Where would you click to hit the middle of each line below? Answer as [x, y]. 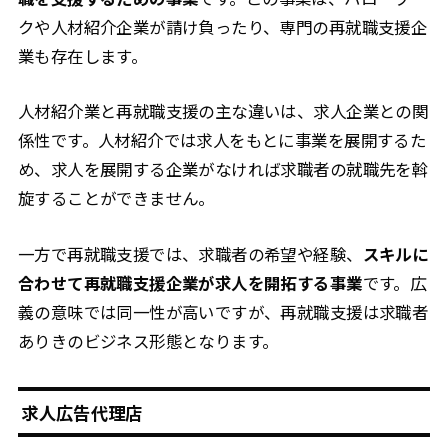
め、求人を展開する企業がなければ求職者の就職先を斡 [223, 169]
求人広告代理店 [82, 412]
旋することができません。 [116, 198]
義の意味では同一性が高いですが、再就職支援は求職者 [223, 311]
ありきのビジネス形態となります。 [148, 340]
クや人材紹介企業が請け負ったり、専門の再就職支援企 [222, 27]
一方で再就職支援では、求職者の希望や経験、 [190, 253]
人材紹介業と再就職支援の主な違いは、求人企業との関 [223, 111]
